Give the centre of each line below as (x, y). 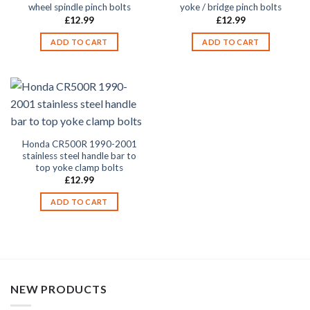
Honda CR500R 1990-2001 (79, 144)
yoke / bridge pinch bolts (231, 7)
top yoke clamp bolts (79, 167)
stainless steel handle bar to (79, 155)
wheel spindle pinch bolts (79, 7)
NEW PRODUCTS (59, 289)
